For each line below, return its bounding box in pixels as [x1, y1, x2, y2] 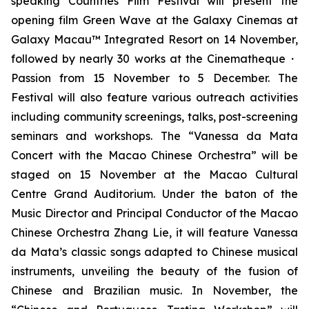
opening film [11, 13, 83, 27]
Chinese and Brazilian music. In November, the [11, 283, 298, 297]
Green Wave [82, 13, 152, 27]
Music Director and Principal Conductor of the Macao [11, 206, 298, 220]
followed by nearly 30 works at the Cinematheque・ [11, 52, 298, 66]
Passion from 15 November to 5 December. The [11, 71, 298, 85]
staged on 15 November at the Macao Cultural [11, 168, 298, 181]
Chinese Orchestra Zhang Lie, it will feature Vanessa [11, 226, 298, 239]
